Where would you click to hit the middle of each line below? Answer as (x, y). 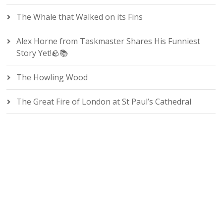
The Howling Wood (52, 78)
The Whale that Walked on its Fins (80, 17)
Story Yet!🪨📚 (42, 53)
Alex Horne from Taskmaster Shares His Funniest (109, 41)
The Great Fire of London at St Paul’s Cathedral (104, 102)
